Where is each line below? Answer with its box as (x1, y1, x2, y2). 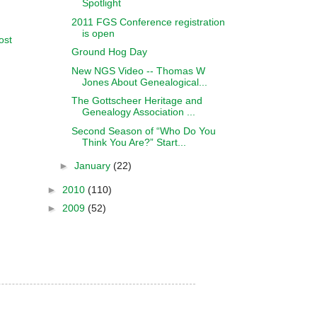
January (74, 160, 113, 171)
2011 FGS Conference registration (71, 16, 225, 28)
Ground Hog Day (71, 46, 147, 57)
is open (81, 27, 115, 39)
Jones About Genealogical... (81, 76, 207, 88)
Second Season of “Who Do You (71, 125, 216, 137)
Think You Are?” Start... (81, 136, 186, 148)
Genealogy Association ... (81, 106, 195, 117)
